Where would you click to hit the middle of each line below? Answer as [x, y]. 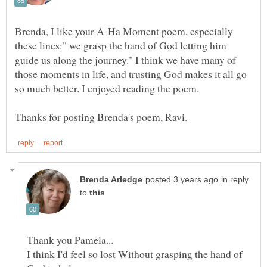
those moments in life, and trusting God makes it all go [131, 74]
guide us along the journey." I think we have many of [125, 59]
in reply [235, 179]
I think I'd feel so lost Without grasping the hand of [135, 254]
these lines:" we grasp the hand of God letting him [121, 45]
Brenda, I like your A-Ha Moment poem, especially [124, 31]
